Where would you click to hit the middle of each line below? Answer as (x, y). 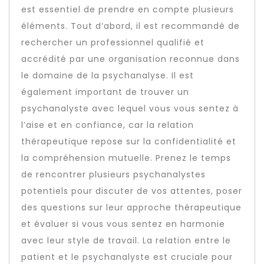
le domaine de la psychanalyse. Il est (108, 75)
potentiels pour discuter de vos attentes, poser (132, 191)
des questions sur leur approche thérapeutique (131, 207)
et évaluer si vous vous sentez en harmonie (123, 224)
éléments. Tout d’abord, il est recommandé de (131, 26)
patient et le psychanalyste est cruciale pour (127, 257)
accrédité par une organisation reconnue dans (131, 59)
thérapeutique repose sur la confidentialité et (129, 141)
